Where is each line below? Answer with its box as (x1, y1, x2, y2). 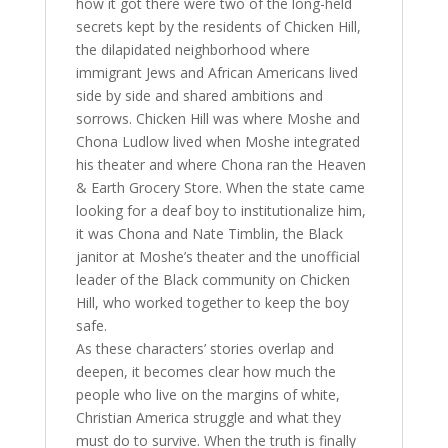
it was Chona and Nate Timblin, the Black (75, 224, 343, 244)
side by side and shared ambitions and (75, 86, 323, 106)
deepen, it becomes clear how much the (75, 362, 336, 382)
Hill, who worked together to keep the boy (75, 293, 349, 313)
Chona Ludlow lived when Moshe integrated (75, 132, 360, 152)
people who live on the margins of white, (75, 385, 340, 405)
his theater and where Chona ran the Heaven (75, 155, 366, 175)
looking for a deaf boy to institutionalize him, (75, 201, 366, 221)
